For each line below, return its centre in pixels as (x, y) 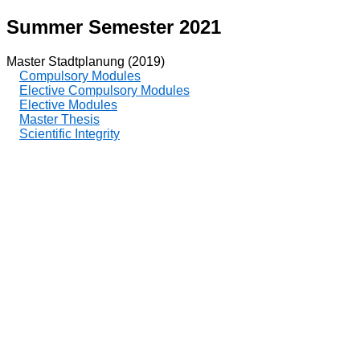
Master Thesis (59, 119)
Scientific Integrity (70, 133)
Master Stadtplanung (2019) (86, 61)
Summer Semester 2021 (114, 27)
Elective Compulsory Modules (104, 90)
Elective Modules (68, 104)
